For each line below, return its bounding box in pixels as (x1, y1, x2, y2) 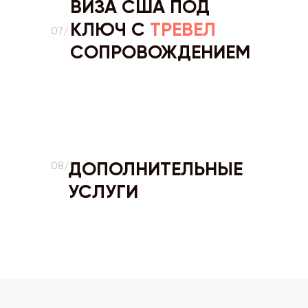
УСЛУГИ (68, 180, 138, 203)
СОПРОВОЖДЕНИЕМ (70, 41, 250, 63)
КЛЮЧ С (70, 18, 150, 41)
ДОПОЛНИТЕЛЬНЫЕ (68, 157, 243, 180)
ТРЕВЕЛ (150, 18, 216, 41)
